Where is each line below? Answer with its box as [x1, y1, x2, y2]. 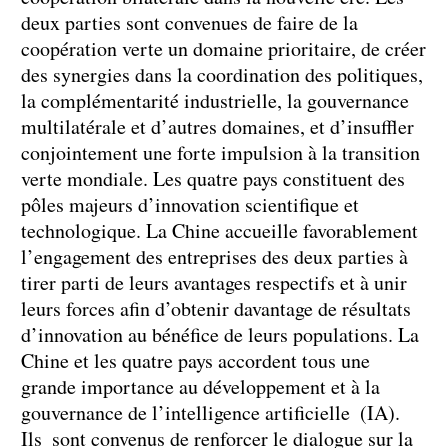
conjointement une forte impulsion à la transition [21, 138, 420, 166]
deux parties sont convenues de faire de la [21, 8, 358, 36]
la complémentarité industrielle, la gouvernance [21, 86, 409, 114]
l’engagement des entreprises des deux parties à [21, 242, 408, 270]
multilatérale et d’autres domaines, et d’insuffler [21, 112, 414, 140]
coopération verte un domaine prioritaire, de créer [21, 34, 426, 62]
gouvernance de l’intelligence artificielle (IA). [21, 398, 400, 426]
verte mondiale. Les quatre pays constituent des [21, 164, 405, 192]
